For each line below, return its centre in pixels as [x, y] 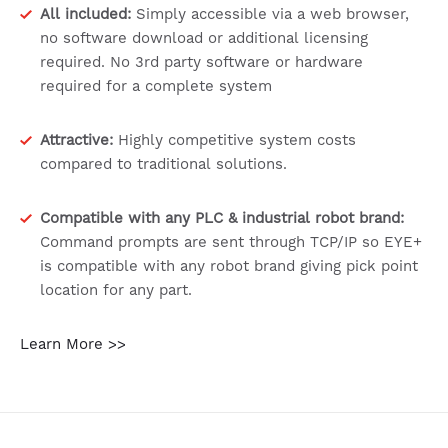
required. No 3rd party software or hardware [201, 62]
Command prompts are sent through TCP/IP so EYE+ [231, 242]
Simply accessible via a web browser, [270, 14]
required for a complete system [156, 86]
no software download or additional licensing [204, 38]
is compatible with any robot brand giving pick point [229, 266]
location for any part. [116, 290]
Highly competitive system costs [234, 140]
